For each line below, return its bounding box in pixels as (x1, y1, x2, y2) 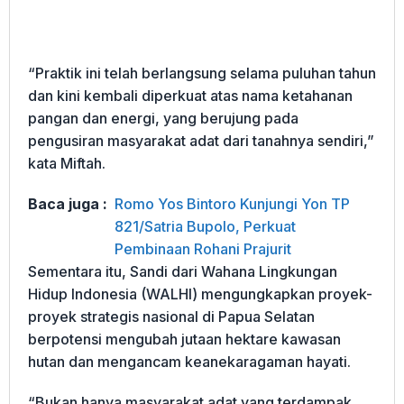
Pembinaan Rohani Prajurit (115, 240, 291, 259)
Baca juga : (28, 195, 107, 214)
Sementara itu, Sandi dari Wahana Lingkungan (28, 262, 337, 281)
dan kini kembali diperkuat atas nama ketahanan (28, 87, 353, 106)
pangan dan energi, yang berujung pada (28, 109, 298, 128)
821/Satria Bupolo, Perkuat (115, 217, 296, 236)
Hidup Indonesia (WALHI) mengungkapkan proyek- (28, 285, 372, 304)
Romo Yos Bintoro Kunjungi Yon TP (115, 195, 350, 214)
